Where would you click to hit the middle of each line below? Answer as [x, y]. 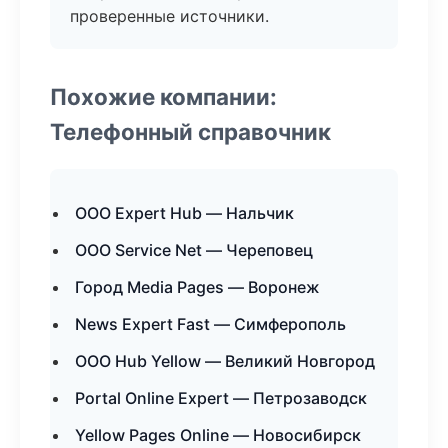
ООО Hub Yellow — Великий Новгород [225, 361]
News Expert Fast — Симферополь [210, 324]
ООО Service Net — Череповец [194, 250]
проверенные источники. [169, 16]
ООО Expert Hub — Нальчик [184, 213]
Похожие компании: [163, 96]
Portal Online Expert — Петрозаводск [221, 398]
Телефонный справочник [190, 131]
